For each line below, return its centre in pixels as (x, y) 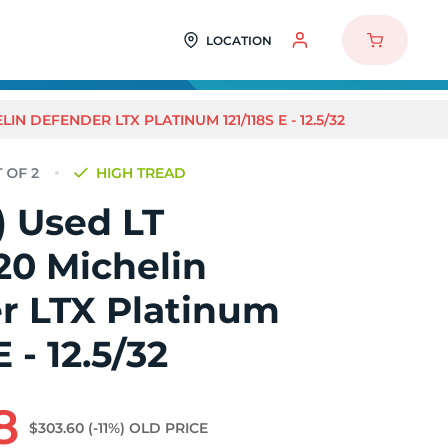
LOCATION (238, 40)
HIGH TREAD (141, 173)
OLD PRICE (169, 428)
